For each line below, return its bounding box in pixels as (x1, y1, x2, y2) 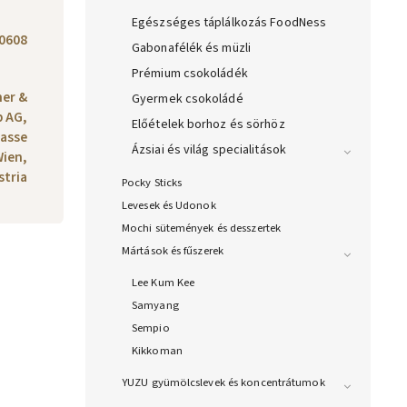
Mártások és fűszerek (122, 243, 223, 260)
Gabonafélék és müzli (132, 39, 251, 58)
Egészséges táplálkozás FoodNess (132, 14, 327, 33)
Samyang (132, 297, 179, 314)
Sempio (132, 320, 170, 337)
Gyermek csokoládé (132, 90, 243, 109)
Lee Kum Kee (132, 274, 195, 292)
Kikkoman (132, 342, 183, 360)
